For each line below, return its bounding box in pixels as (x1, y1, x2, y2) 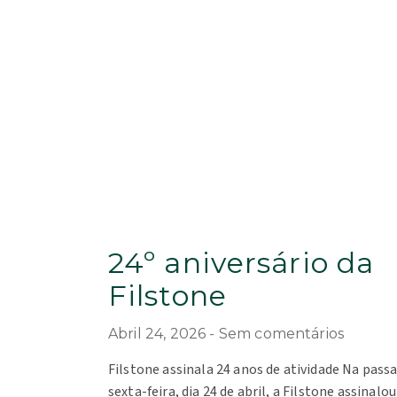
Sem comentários (218, 324, 345, 342)
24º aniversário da (108, 245, 375, 280)
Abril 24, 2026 (108, 324, 210, 342)
